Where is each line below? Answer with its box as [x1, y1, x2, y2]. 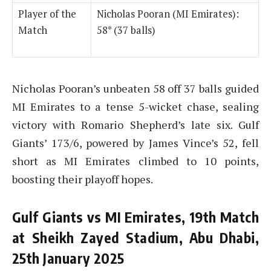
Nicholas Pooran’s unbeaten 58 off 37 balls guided [12, 80, 259, 96]
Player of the [18, 7, 76, 21]
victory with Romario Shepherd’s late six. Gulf [12, 117, 259, 132]
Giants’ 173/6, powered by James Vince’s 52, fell [12, 135, 259, 150]
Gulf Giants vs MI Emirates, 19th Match [12, 208, 259, 226]
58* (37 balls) [97, 23, 155, 37]
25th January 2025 [12, 249, 125, 267]
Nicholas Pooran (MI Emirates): [97, 7, 239, 21]
